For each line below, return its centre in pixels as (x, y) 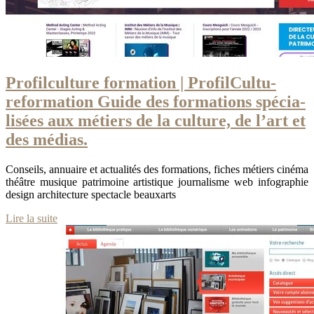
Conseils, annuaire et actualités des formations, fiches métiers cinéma (157, 170)
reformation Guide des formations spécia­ (156, 102)
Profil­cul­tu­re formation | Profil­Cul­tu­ (141, 83)
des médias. (47, 140)
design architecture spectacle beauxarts (91, 195)
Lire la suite (32, 219)
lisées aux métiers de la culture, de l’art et (156, 121)
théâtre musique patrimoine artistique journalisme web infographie (157, 182)
